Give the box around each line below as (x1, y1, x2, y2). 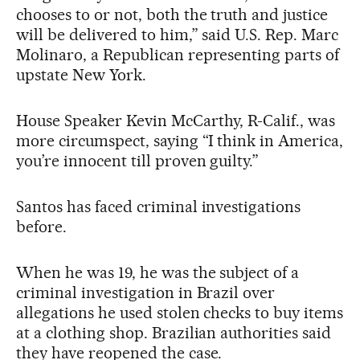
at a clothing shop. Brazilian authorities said (16, 322, 332, 342)
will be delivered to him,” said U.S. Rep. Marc (16, 24, 339, 44)
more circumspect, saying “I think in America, (16, 130, 344, 150)
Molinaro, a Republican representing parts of (16, 44, 340, 64)
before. (16, 216, 67, 236)
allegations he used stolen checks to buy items (16, 302, 344, 322)
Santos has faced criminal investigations (16, 196, 301, 216)
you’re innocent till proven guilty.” (16, 150, 260, 170)
